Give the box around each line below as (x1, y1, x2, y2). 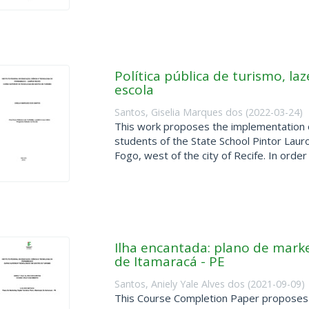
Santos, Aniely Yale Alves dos (114, 277, 245, 290)
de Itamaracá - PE (114, 252, 225, 270)
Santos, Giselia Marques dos (114, 105, 243, 119)
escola (114, 81, 154, 99)
